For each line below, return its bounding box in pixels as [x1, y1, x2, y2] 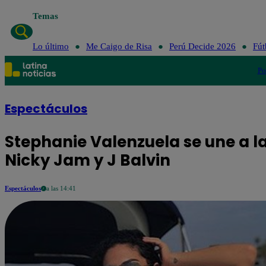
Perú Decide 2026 [169, 42, 236, 51]
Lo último [32, 42, 69, 51]
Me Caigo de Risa [85, 42, 152, 51]
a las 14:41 [46, 185, 76, 192]
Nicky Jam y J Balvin [5, 150, 170, 171]
